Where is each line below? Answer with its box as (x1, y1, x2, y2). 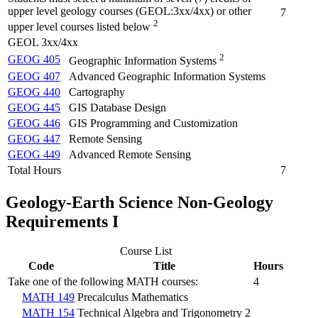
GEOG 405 (8, 53, 60, 65)
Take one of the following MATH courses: (8, 275, 198, 288)
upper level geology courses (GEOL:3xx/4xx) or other (8, 4, 251, 17)
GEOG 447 (8, 132, 60, 145)
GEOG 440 (8, 85, 60, 98)
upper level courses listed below (8, 20, 150, 33)
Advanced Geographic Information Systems (69, 70, 265, 82)
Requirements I (6, 212, 119, 231)
